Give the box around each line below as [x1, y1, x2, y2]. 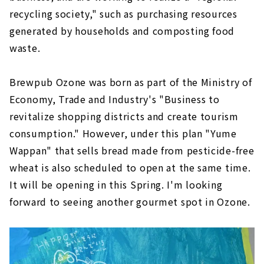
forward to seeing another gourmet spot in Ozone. [9, 194, 250, 209]
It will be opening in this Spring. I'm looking [9, 177, 223, 192]
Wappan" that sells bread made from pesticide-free [9, 143, 255, 158]
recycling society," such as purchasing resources [9, 6, 237, 21]
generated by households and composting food [9, 24, 235, 38]
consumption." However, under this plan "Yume [9, 126, 237, 141]
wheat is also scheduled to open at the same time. [9, 160, 251, 175]
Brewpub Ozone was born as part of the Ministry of [9, 75, 252, 90]
